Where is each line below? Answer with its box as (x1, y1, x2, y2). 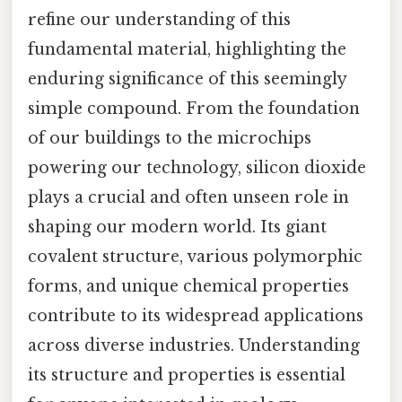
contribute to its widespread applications (28, 306, 363, 327)
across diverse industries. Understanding (28, 336, 360, 356)
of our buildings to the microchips (28, 128, 311, 149)
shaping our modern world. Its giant (28, 217, 327, 238)
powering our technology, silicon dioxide (28, 158, 366, 179)
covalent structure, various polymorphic (28, 247, 363, 267)
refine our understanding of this (28, 10, 291, 31)
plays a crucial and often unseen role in (28, 188, 349, 208)
